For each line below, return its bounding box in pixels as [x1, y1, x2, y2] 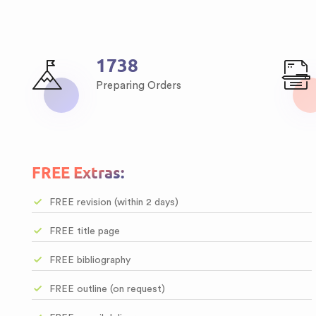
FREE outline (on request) [49, 284, 165, 294]
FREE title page [49, 226, 120, 236]
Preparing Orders [96, 80, 181, 91]
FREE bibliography [49, 255, 130, 265]
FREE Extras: [32, 164, 124, 182]
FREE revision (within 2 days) [49, 197, 178, 207]
